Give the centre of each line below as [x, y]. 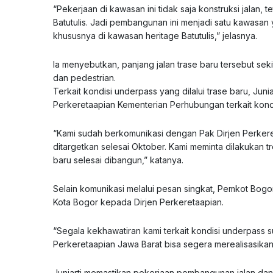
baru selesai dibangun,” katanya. [118, 160]
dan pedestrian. [84, 77]
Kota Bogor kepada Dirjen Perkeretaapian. [138, 202]
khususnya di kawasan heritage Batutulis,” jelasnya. [155, 35]
